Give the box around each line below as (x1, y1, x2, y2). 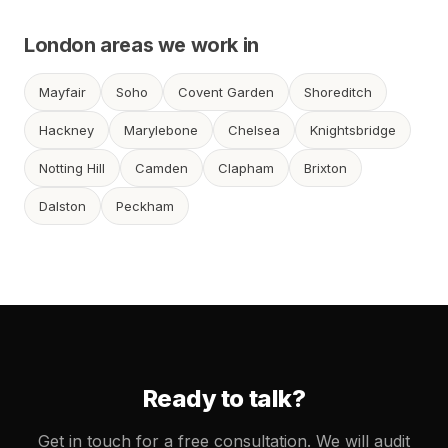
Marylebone (124, 122, 198, 138)
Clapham (218, 160, 274, 176)
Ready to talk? (142, 384, 306, 413)
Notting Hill (39, 160, 105, 176)
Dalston (39, 198, 86, 214)
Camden (135, 160, 188, 176)
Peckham (116, 198, 174, 214)
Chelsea (228, 122, 280, 138)
